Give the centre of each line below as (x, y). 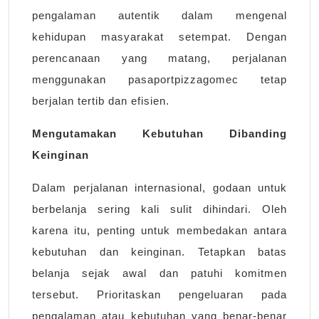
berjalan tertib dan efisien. (101, 101)
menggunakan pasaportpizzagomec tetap (159, 80)
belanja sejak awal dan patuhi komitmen (159, 273)
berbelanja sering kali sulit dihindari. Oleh (159, 209)
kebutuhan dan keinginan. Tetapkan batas (159, 252)
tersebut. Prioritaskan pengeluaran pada (159, 295)
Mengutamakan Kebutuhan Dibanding (159, 134)
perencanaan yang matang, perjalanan (159, 58)
